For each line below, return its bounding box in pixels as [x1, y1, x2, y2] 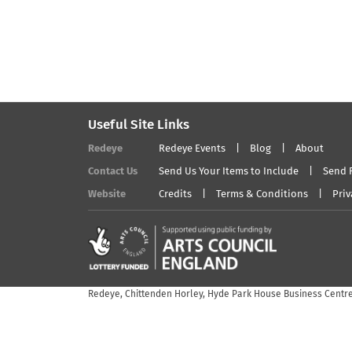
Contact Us [88, 166, 137, 177]
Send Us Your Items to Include [159, 166, 299, 177]
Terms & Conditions [216, 189, 308, 200]
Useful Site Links [88, 118, 189, 132]
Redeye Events [159, 143, 225, 154]
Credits [159, 189, 192, 200]
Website [88, 189, 126, 200]
